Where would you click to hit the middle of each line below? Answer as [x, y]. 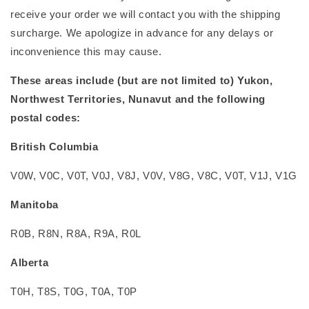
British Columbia [54, 146]
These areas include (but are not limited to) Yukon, [142, 80]
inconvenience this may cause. [86, 51]
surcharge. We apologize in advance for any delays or [142, 32]
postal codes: [46, 117]
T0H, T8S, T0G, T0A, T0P [74, 291]
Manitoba [34, 204]
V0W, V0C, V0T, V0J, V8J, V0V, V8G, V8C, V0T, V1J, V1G [154, 175]
